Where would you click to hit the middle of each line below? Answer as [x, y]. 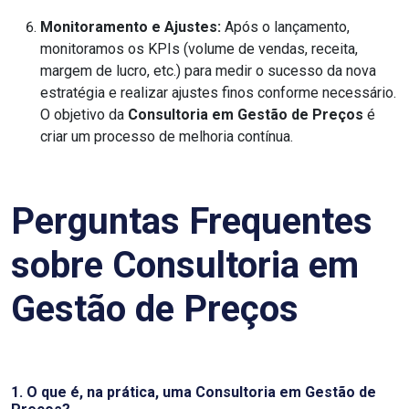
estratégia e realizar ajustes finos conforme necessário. [218, 93]
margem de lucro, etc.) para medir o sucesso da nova [208, 71]
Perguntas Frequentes [192, 221]
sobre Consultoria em [185, 265]
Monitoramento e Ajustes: [131, 27]
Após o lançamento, [285, 27]
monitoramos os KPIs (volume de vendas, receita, [199, 49]
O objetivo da [84, 115]
